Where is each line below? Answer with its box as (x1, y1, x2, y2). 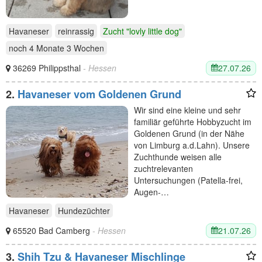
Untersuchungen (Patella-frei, (134, 174, 243, 186)
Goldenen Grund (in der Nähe (134, 127, 244, 139)
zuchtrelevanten (134, 162, 193, 174)
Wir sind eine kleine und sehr (134, 104, 241, 116)
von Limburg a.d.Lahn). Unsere (134, 139, 250, 151)
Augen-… (134, 185, 169, 198)
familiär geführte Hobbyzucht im (134, 115, 251, 127)
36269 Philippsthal (13, 62, 83, 74)
